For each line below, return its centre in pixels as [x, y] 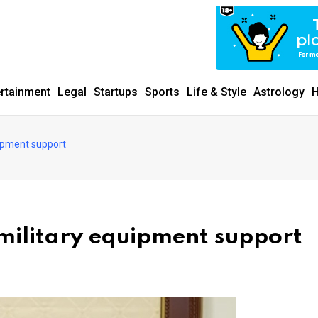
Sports [162, 92]
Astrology [279, 92]
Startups [116, 92]
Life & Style [216, 92]
